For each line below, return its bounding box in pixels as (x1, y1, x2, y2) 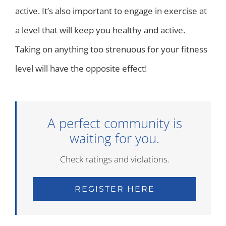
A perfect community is (47, 114, 182, 132)
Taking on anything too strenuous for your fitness (15, 43, 207, 55)
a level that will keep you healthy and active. (15, 24, 185, 36)
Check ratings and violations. (60, 153, 169, 165)
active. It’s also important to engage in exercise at (15, 5, 207, 17)
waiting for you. (70, 129, 159, 147)
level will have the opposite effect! (15, 62, 147, 74)
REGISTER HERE (74, 184, 155, 194)
